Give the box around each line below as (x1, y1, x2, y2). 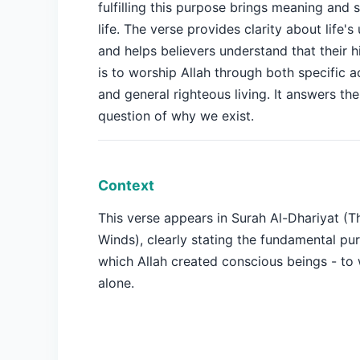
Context (98, 177, 154, 194)
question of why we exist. (98, 108, 254, 124)
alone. (98, 275, 134, 291)
